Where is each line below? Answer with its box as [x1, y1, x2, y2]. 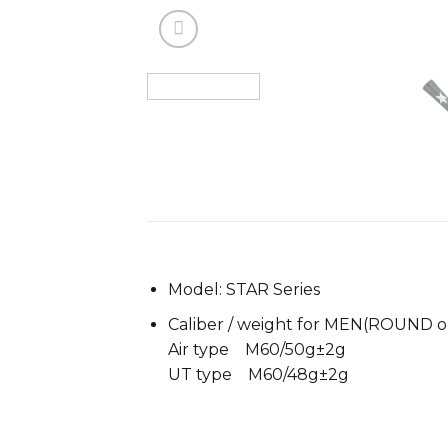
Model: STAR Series [167, 280, 320, 300]
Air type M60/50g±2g [167, 339, 346, 359]
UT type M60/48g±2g [167, 364, 349, 384]
